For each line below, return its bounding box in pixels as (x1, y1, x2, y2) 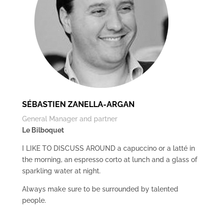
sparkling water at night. (22, 167, 101, 175)
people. (22, 196, 46, 204)
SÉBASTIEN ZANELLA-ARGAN (22, 100, 135, 109)
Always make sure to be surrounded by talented (22, 185, 178, 193)
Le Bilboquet (22, 126, 64, 134)
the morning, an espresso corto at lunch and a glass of (22, 156, 197, 164)
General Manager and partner (22, 115, 117, 123)
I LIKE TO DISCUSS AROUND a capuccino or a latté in (22, 144, 195, 152)
